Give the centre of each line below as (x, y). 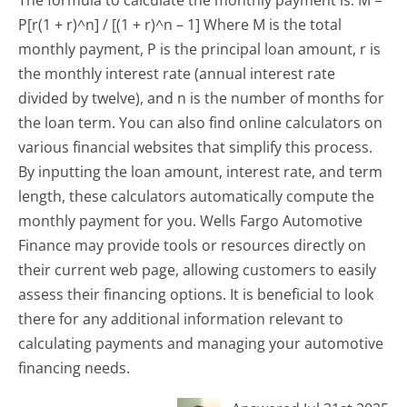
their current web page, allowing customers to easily (198, 269)
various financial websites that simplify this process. (196, 147)
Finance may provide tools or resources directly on (193, 245)
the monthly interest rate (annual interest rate (177, 73)
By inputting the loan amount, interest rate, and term (201, 171)
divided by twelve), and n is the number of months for (202, 98)
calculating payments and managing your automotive (201, 343)
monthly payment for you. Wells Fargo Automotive (191, 220)
